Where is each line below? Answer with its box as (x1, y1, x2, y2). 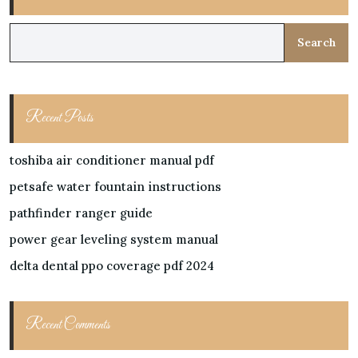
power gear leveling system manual (10, 232, 218, 248)
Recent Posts (26, 109, 93, 128)
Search (296, 35, 336, 50)
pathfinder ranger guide (10, 205, 153, 221)
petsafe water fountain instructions (10, 179, 221, 195)
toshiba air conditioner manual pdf (10, 153, 214, 169)
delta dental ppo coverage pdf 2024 (10, 258, 214, 274)
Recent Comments (26, 316, 110, 335)
